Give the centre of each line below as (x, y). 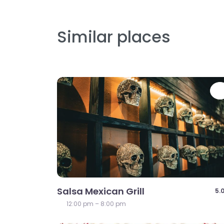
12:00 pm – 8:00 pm (96, 203)
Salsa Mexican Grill (101, 191)
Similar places (114, 37)
